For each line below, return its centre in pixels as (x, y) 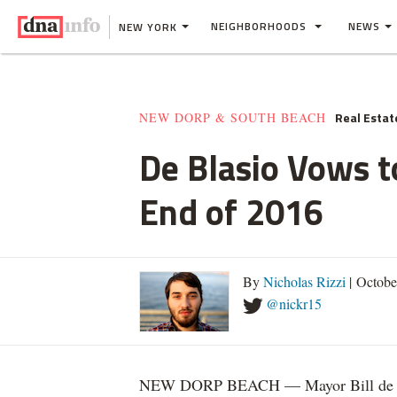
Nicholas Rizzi (304, 281)
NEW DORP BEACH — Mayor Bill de (266, 385)
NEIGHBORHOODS (261, 26)
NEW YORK (148, 27)
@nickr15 (294, 304)
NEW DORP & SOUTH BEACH (233, 117)
